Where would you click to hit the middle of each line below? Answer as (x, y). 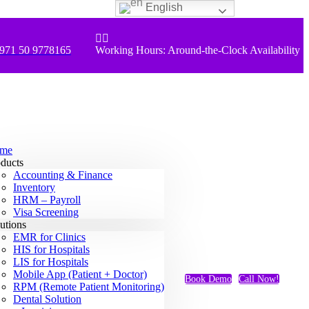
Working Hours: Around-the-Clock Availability (198, 50)
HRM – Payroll (47, 200)
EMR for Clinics (49, 237)
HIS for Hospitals (51, 249)
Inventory (34, 187)
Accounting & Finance (63, 175)
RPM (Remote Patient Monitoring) (89, 287)
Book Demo (208, 279)
